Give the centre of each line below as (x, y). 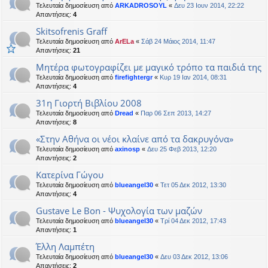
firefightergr (134, 77)
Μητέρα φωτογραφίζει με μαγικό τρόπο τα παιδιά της (149, 67)
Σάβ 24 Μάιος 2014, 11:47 (178, 41)
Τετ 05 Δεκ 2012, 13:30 (193, 185)
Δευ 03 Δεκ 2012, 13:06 (194, 256)
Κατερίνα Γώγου (70, 174)
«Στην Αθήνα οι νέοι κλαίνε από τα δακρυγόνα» (135, 138)
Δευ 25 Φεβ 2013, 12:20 (182, 149)
